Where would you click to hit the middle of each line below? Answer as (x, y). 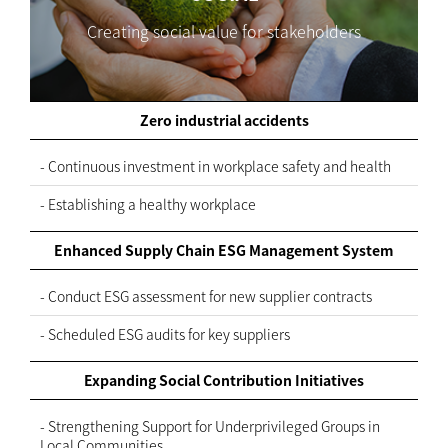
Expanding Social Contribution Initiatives (224, 380)
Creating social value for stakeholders (224, 30)
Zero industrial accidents (224, 120)
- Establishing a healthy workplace (148, 204)
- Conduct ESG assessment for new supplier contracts (206, 296)
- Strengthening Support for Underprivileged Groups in (210, 426)
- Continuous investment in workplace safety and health (215, 166)
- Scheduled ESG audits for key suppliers (165, 334)
